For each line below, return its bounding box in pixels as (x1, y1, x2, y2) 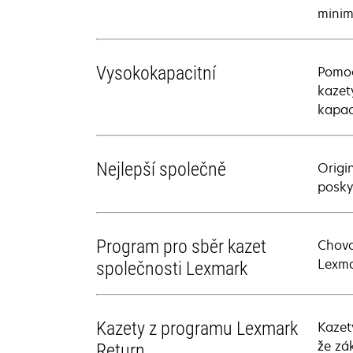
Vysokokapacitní (96, 62, 216, 84)
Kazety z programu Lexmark (96, 318, 298, 340)
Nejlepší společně (96, 158, 226, 180)
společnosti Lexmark (96, 258, 247, 280)
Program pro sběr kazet (96, 236, 266, 258)
